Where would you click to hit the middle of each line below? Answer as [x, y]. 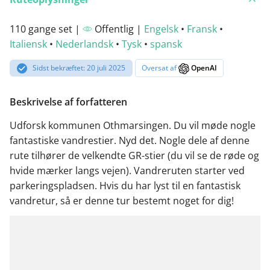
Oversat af [160, 68]
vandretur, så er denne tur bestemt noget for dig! [122, 200]
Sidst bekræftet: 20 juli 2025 [79, 68]
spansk [166, 44]
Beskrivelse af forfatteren [68, 102]
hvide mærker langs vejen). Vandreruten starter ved [127, 170]
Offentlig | [118, 29]
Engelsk [161, 29]
